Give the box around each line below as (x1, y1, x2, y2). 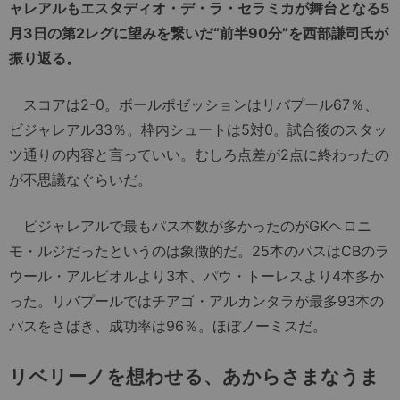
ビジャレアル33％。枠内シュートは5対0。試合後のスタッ (9, 120, 387, 138)
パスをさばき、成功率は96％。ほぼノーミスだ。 (9, 316, 327, 335)
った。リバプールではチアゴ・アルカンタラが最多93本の (9, 291, 384, 310)
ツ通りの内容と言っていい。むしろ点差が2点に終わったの (9, 145, 389, 163)
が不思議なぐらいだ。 (9, 170, 152, 188)
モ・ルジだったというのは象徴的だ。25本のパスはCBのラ (9, 241, 389, 260)
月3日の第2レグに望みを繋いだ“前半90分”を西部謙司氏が (9, 23, 388, 42)
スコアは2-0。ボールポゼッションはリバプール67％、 (9, 95, 379, 113)
